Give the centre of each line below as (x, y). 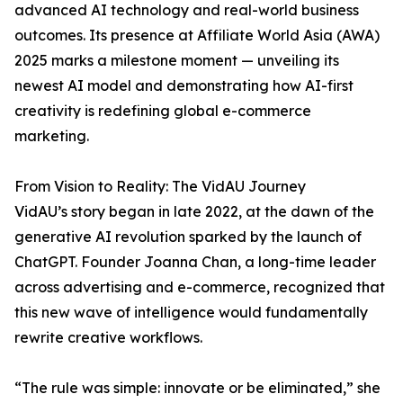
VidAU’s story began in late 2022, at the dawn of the (194, 212)
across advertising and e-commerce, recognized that (200, 287)
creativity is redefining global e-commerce (163, 111)
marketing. (52, 136)
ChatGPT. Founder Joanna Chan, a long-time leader (195, 262)
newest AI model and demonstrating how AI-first (184, 86)
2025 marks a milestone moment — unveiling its (177, 61)
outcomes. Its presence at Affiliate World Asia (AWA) (197, 36)
